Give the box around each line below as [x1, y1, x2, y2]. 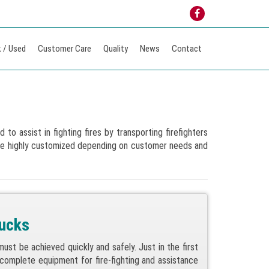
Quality [103, 43, 128, 54]
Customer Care [38, 43, 91, 54]
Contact [172, 43, 202, 54]
